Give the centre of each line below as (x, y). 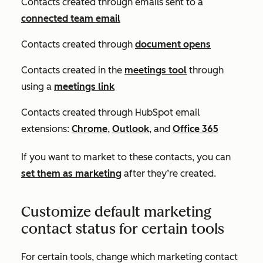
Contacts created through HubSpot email (110, 112)
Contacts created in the (73, 70)
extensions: (46, 129)
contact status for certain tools (123, 229)
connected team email (71, 18)
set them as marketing (71, 173)
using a (38, 87)
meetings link (84, 87)
